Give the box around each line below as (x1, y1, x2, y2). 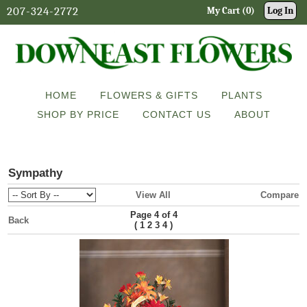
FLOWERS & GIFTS (99, 89, 198, 101)
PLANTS (221, 89, 262, 101)
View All (135, 190, 171, 200)
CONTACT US (142, 108, 211, 120)
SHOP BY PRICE (36, 108, 119, 120)
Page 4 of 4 (130, 210, 177, 220)
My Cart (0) (207, 5, 255, 16)
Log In (267, 5, 293, 16)
